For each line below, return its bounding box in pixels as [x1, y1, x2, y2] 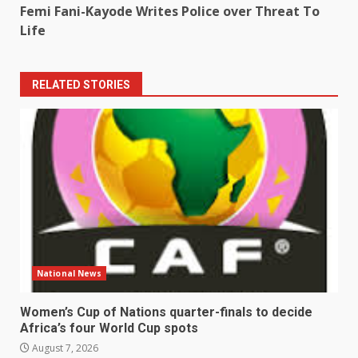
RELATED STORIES [32, 78, 130, 92]
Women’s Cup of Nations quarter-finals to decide [20, 304, 312, 320]
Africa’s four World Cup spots [20, 320, 198, 336]
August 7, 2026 [30, 341, 98, 356]
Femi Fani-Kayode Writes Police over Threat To [20, 2, 320, 21]
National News [37, 268, 102, 280]
